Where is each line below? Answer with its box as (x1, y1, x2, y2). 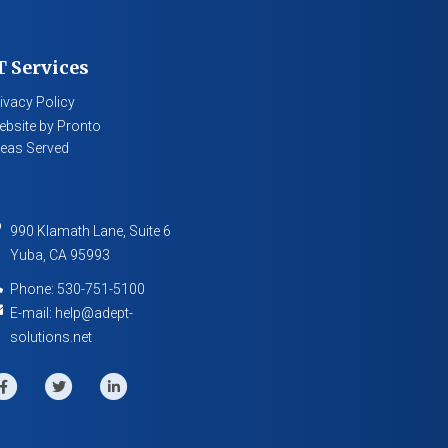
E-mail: (10, 305, 55, 321)
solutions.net (10, 329, 92, 345)
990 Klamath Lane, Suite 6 (10, 223, 171, 239)
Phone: (10, 281, 57, 297)
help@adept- (55, 305, 133, 321)
